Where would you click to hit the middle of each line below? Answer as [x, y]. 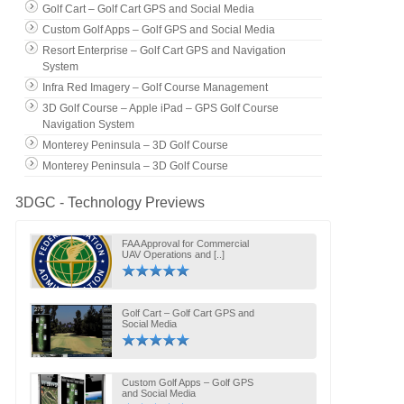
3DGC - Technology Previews [110, 202]
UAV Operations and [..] [173, 254]
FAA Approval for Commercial [185, 243]
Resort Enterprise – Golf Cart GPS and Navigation [164, 50]
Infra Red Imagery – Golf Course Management [155, 87]
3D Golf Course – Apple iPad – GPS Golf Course [160, 108]
